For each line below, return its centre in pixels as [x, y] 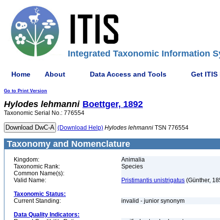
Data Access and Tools [128, 74]
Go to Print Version [26, 91]
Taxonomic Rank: [37, 166]
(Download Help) [80, 128]
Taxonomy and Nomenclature [67, 144]
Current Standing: [37, 201]
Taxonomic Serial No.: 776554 [44, 113]
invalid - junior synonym [154, 201]
